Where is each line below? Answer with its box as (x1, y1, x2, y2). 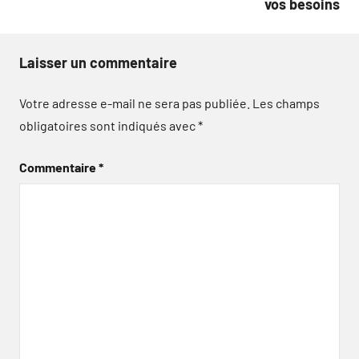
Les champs (252, 95, 320, 111)
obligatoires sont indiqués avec (19, 118, 198, 133)
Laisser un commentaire (19, 54, 177, 71)
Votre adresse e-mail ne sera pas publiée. (19, 95, 250, 111)
